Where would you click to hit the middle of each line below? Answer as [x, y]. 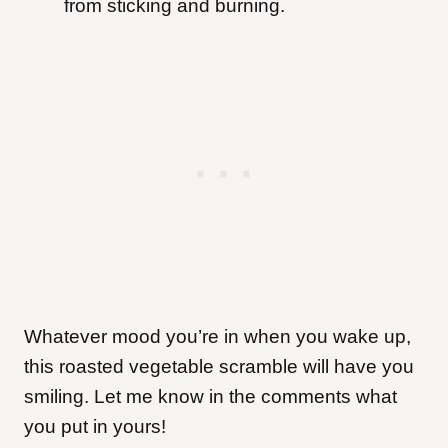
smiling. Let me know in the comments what [210, 397]
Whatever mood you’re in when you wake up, [217, 337]
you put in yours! [95, 427]
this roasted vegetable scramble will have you [219, 367]
